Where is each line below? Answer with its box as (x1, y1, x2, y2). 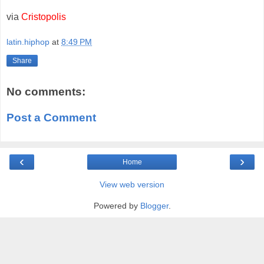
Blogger (140, 201, 169, 211)
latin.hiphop (6, 37, 49, 47)
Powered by (93, 201, 140, 211)
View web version (100, 180, 164, 190)
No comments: (6, 85, 85, 98)
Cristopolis (21, 11, 66, 22)
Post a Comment (6, 111, 96, 124)
